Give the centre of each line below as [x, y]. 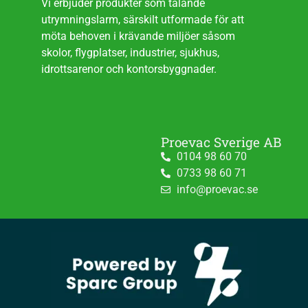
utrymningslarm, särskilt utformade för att [143, 19]
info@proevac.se [217, 189]
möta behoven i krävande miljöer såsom [138, 36]
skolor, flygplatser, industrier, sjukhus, [130, 52]
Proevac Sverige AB [221, 142]
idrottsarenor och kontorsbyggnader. [129, 69]
